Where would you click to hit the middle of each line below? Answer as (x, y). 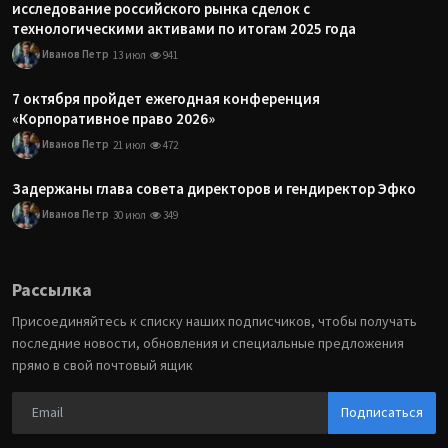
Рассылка (52, 289)
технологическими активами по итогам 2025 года (184, 28)
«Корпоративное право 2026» (113, 118)
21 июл (129, 145)
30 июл (129, 215)
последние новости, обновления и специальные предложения (208, 343)
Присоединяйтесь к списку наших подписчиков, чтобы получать (214, 321)
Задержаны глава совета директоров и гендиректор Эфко (214, 188)
